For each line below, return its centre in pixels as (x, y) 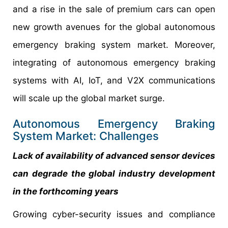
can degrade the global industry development (114, 173)
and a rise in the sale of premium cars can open (114, 9)
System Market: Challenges (86, 136)
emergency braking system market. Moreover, (114, 45)
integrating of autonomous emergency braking (114, 62)
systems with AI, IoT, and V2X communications (114, 80)
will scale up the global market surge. (89, 98)
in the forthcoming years (66, 191)
